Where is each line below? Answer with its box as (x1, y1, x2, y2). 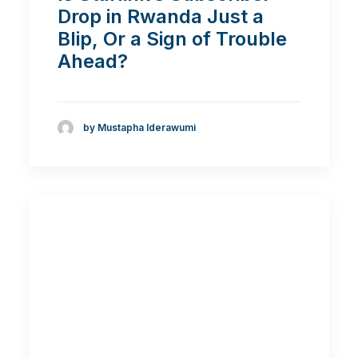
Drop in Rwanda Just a (58, 4, 264, 28)
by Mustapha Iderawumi (83, 121, 196, 134)
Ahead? (58, 49, 128, 73)
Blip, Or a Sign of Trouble (58, 26, 287, 50)
